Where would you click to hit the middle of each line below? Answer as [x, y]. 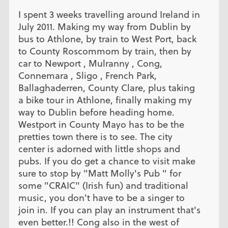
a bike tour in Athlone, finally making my [105, 100]
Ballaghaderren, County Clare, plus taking [106, 88]
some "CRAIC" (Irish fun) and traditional [103, 185]
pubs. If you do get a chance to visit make [107, 161]
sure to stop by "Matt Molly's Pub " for [99, 173]
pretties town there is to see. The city [95, 136]
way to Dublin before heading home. [96, 112]
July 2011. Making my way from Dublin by [104, 26]
